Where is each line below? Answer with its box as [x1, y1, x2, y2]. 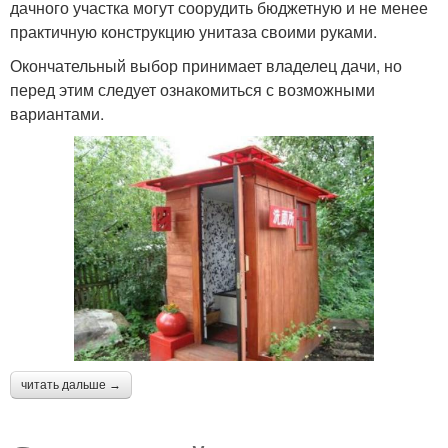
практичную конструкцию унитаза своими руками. [10, 19, 377, 43]
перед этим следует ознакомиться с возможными [10, 77, 375, 101]
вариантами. [10, 101, 104, 125]
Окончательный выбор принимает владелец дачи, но [10, 53, 402, 77]
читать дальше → [21, 378, 121, 393]
